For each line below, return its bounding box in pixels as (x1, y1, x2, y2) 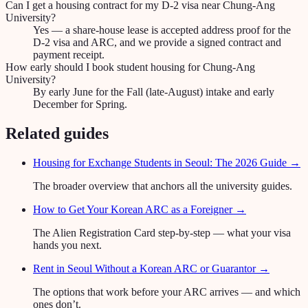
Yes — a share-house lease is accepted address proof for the (33, 24, 291, 36)
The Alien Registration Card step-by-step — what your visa (33, 226, 291, 239)
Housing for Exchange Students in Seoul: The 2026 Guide (33, 156, 287, 168)
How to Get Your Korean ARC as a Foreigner (33, 203, 232, 215)
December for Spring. (33, 98, 127, 111)
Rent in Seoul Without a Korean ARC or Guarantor (33, 262, 256, 274)
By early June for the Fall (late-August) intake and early (33, 86, 274, 98)
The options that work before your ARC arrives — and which (33, 285, 300, 298)
